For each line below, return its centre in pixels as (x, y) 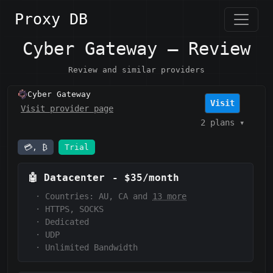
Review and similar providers (136, 70)
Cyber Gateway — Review (136, 49)
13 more (169, 197)
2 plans (217, 122)
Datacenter (74, 178)
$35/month (152, 178)
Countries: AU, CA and (99, 197)
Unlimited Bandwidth (91, 248)
